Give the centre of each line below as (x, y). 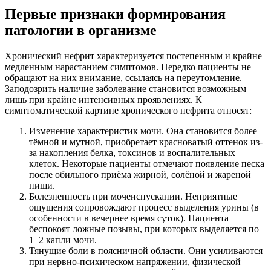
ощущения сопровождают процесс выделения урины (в (144, 207)
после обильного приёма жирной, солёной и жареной (140, 175)
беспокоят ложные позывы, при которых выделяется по (144, 229)
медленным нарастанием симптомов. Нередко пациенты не (128, 67)
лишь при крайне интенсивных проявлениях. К (103, 100)
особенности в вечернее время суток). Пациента (129, 218)
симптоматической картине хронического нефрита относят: (128, 111)
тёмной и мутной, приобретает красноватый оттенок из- (146, 142)
